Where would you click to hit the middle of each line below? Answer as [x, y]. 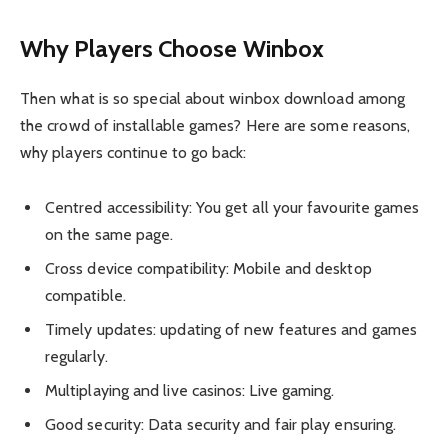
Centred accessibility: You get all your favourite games [232, 207]
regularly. [76, 356]
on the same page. [109, 234]
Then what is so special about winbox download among [213, 98]
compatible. [85, 295]
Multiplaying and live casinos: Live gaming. [190, 390]
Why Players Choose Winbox [172, 48]
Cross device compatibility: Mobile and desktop [208, 268]
